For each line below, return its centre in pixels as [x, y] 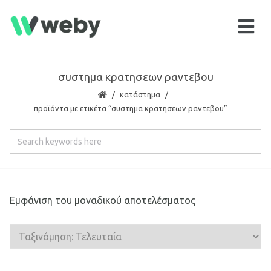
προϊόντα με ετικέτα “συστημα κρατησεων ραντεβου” [131, 108]
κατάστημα [140, 94]
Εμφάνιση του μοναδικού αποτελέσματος [103, 200]
